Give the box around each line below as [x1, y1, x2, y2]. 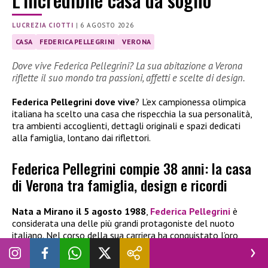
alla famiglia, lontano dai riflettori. [12, 132, 151, 144]
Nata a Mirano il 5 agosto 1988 [12, 205, 146, 217]
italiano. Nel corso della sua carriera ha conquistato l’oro [12, 229, 238, 241]
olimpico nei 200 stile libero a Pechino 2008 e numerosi [12, 240, 234, 253]
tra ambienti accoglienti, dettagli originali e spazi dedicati [12, 120, 240, 132]
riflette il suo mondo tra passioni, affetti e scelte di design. [12, 71, 245, 85]
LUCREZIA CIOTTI [12, 21, 74, 30]
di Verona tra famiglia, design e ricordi [12, 173, 227, 196]
